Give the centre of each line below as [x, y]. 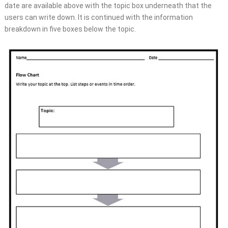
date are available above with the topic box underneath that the [108, 5]
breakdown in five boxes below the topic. [70, 29]
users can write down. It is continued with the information [98, 17]
